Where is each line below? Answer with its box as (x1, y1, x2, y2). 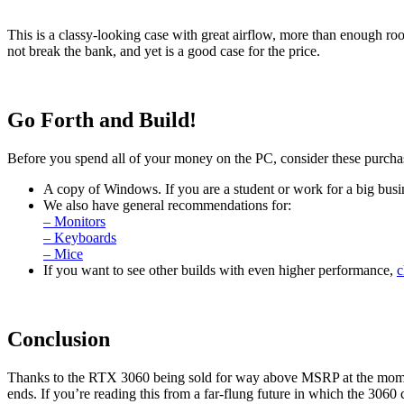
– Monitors (43, 214, 106, 230)
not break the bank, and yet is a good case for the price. (7, 43, 320, 60)
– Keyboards (43, 230, 116, 246)
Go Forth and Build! (7, 108, 197, 133)
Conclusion (7, 327, 110, 352)
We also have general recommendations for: (43, 197, 291, 214)
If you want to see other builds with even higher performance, (43, 262, 397, 279)
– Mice (43, 246, 83, 262)
